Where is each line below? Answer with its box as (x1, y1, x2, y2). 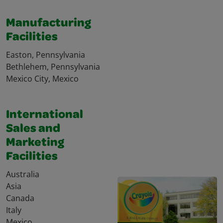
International (6, 110, 83, 122)
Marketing (6, 137, 64, 150)
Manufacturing (6, 18, 91, 30)
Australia (6, 169, 39, 180)
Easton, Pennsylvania (6, 49, 85, 61)
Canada (6, 193, 34, 204)
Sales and (6, 123, 60, 136)
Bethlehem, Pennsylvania (6, 61, 100, 73)
